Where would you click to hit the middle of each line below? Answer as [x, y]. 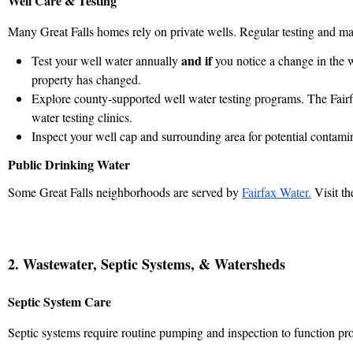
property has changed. [86, 79]
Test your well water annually [106, 60]
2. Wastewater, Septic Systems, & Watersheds [147, 264]
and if [197, 60]
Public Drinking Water [69, 164]
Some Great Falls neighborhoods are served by [125, 191]
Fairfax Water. [277, 191]
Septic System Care [59, 301]
